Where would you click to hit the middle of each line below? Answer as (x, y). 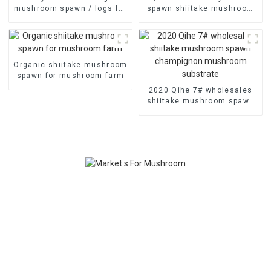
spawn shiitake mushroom (201, 8)
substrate (201, 122)
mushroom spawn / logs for (70, 8)
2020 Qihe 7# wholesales (201, 90)
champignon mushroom (201, 112)
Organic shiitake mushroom (70, 64)
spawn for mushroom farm (70, 75)
